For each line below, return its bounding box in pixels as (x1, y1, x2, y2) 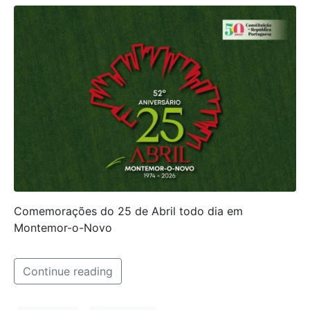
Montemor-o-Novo (14, 220, 112, 235)
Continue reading (23, 264, 113, 278)
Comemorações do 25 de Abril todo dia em (14, 203, 243, 218)
